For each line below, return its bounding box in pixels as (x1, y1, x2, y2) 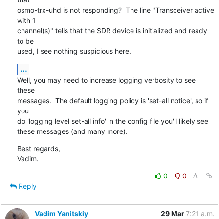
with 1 (17, 16, 36, 24)
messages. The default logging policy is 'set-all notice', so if (17, 96, 208, 105)
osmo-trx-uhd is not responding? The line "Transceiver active (17, 5, 214, 14)
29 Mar (160, 209, 186, 218)
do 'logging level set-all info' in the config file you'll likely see (17, 116, 208, 125)
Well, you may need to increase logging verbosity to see (17, 75, 196, 84)
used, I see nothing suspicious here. (17, 46, 131, 55)
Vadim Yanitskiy (34, 209, 88, 218)
